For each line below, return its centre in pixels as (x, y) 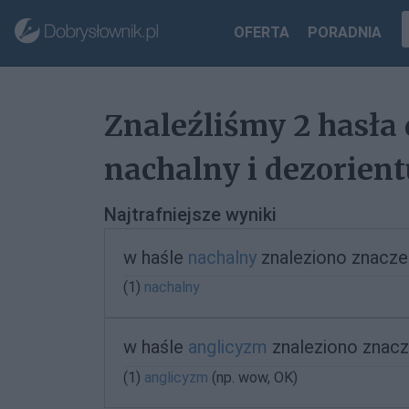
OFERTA (262, 32)
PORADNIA (345, 32)
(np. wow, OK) (255, 377)
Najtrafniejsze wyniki (190, 215)
